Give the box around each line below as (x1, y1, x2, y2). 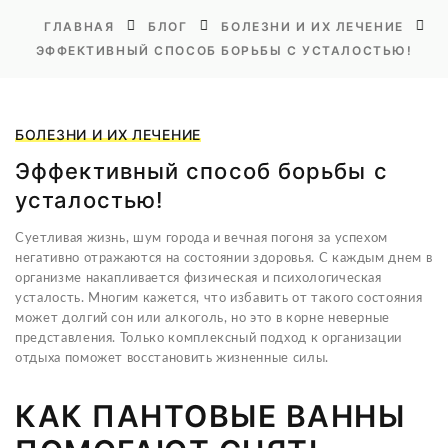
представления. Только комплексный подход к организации (15, 332, 403, 345)
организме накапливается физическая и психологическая (15, 272, 382, 285)
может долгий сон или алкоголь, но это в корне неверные (15, 312, 391, 325)
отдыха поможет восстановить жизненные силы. (15, 352, 329, 365)
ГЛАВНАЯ (44, 19, 115, 34)
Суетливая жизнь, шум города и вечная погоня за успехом (15, 232, 389, 245)
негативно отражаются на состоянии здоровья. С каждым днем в (15, 252, 433, 265)
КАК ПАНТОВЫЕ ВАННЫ (15, 398, 405, 434)
